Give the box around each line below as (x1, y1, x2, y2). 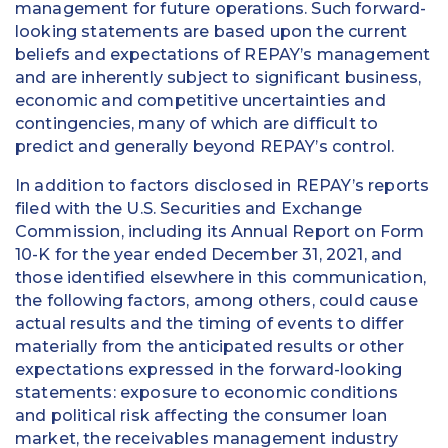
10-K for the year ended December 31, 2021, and (15, 245, 403, 265)
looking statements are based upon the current (15, 22, 408, 42)
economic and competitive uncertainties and (15, 91, 386, 111)
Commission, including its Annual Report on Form (15, 222, 425, 242)
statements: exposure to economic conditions (15, 383, 398, 403)
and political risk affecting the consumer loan (15, 406, 388, 426)
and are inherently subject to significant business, (15, 68, 422, 88)
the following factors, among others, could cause (15, 291, 418, 311)
